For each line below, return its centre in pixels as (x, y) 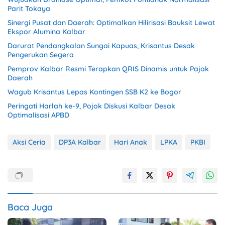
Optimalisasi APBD (38, 115)
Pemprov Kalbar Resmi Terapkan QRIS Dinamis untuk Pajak (108, 69)
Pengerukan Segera (41, 54)
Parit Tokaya (29, 8)
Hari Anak (131, 142)
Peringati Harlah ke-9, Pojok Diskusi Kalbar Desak (91, 106)
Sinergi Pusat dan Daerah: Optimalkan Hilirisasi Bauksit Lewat (111, 22)
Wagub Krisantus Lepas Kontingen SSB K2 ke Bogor (94, 92)
